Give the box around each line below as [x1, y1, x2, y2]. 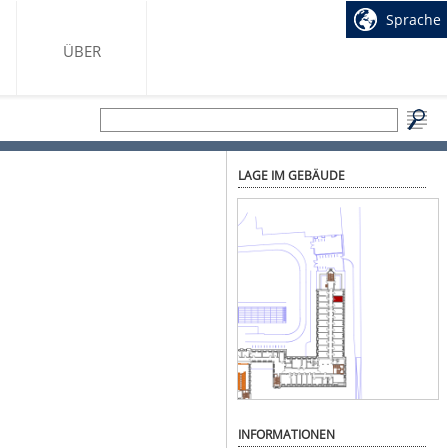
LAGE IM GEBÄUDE [238, 168, 345, 183]
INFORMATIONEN [238, 427, 335, 442]
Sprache [386, 10, 441, 29]
